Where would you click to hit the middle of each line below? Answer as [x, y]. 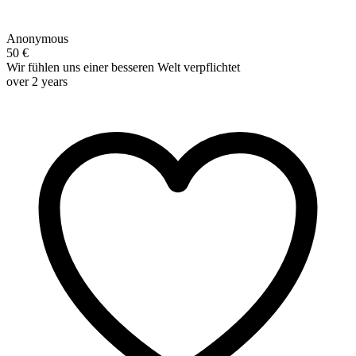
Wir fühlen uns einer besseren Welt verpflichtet [123, 67]
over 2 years [37, 81]
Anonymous [37, 38]
